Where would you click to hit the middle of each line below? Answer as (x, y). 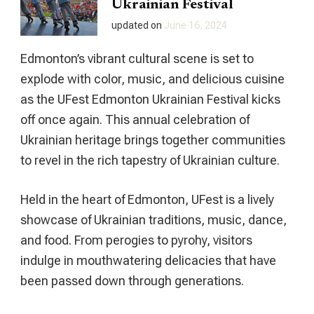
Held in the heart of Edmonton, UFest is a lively (147, 199)
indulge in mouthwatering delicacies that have (148, 260)
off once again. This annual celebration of (135, 119)
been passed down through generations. (132, 280)
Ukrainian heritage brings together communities (153, 139)
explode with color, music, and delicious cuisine (152, 78)
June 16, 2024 (196, 25)
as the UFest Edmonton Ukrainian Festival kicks (150, 99)
